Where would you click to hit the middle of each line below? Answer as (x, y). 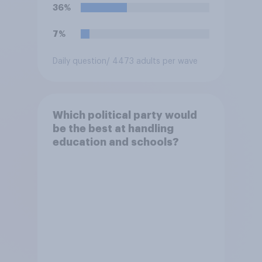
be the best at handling (113, 128)
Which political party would (125, 115)
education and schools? (116, 142)
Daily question (79, 61)
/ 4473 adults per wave (152, 61)
